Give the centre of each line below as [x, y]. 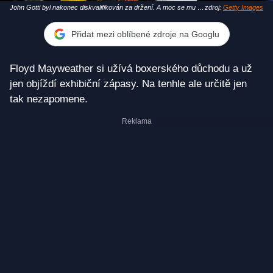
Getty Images [243, 8]
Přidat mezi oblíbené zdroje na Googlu [145, 34]
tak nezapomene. [49, 99]
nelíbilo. [21, 17]
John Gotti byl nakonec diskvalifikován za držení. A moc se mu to [106, 8]
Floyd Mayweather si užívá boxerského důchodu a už [131, 69]
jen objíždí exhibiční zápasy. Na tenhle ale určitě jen [128, 84]
